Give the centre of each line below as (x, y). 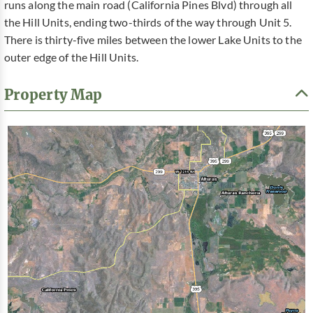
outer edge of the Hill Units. (71, 58)
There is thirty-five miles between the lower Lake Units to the (153, 40)
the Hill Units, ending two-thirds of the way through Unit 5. (148, 23)
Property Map (53, 95)
